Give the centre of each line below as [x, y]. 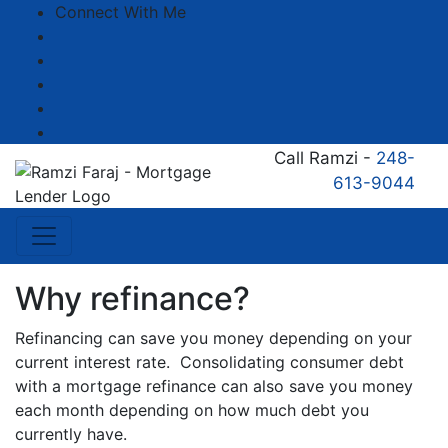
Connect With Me [120, 12]
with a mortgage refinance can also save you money [214, 386]
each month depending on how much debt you [192, 410]
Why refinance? [132, 298]
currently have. [76, 434]
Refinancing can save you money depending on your [213, 338]
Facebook [91, 35]
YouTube [86, 83]
